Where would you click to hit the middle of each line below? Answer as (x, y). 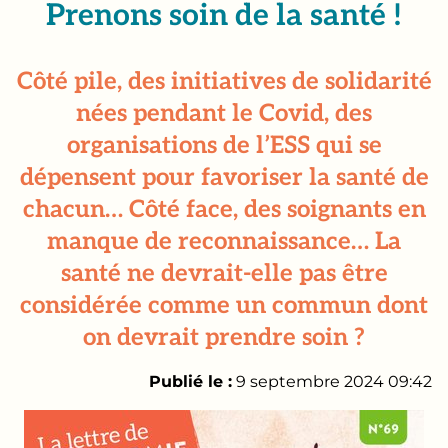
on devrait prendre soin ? (224, 337)
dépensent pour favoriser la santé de (224, 177)
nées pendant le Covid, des (224, 113)
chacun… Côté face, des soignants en (224, 209)
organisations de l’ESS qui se (224, 145)
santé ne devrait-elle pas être (224, 273)
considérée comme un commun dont (224, 305)
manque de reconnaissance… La (224, 241)
